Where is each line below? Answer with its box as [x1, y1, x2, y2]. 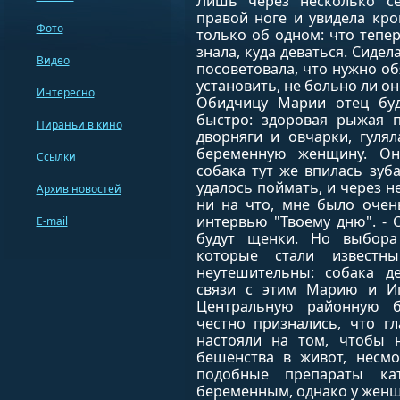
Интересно [36, 85, 95, 100]
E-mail [36, 213, 68, 229]
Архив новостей [36, 181, 121, 196]
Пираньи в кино [36, 117, 122, 132]
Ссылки [36, 149, 76, 164]
